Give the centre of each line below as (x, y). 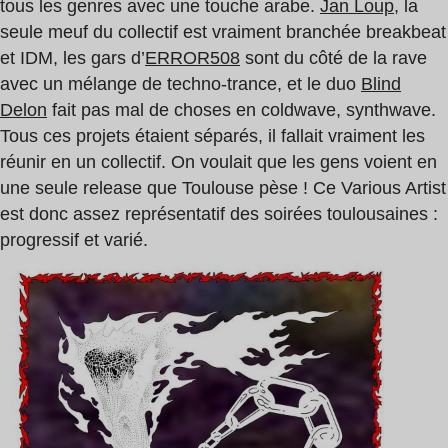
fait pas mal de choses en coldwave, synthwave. (241, 109)
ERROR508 (192, 57)
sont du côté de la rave (333, 57)
